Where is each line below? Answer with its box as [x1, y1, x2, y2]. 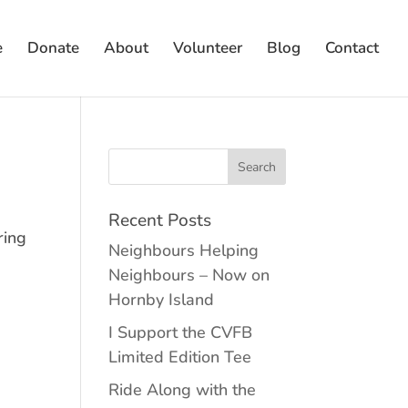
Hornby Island [108, 289, 215, 311]
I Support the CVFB [108, 321, 253, 343]
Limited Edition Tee [108, 346, 252, 368]
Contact [325, 37, 379, 58]
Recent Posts [108, 209, 212, 232]
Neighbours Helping [108, 240, 260, 261]
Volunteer [173, 37, 242, 58]
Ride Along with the [108, 379, 257, 401]
